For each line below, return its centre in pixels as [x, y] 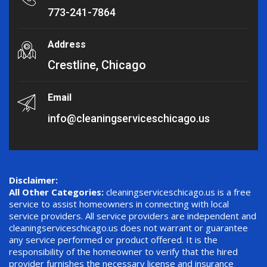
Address [67, 45]
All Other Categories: [58, 192]
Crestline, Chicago [97, 65]
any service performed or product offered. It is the [113, 240]
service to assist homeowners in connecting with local [119, 204]
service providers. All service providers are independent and [133, 216]
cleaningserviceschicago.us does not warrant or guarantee [128, 228]
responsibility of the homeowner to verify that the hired [123, 252]
